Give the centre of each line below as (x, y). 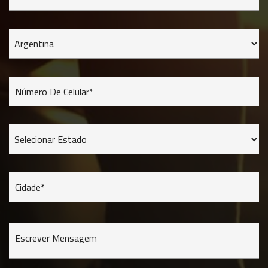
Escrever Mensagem (56, 238)
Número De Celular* (54, 92)
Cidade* (30, 188)
